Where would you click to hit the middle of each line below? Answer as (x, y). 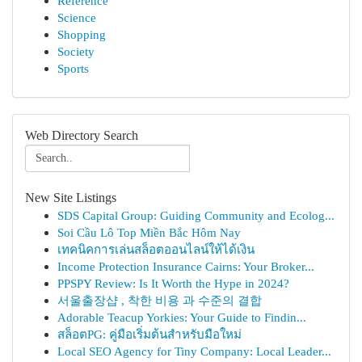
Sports (73, 68)
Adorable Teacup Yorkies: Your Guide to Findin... (182, 317)
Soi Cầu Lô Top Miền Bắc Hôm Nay (149, 232)
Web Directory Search (82, 135)
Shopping (82, 34)
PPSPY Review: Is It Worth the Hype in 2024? (173, 283)
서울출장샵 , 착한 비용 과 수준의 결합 (160, 300)
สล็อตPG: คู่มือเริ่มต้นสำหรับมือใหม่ (149, 334)
